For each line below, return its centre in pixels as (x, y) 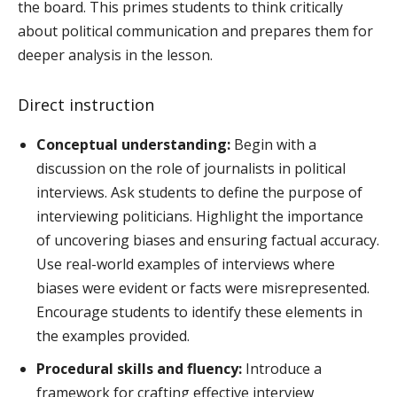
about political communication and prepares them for (195, 31)
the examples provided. (113, 336)
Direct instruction (86, 105)
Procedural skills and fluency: (139, 369)
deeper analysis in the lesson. (115, 55)
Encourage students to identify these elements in (199, 312)
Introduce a (282, 369)
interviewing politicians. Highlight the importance (200, 217)
